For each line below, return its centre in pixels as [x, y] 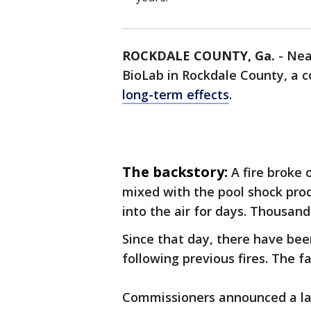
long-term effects [176, 94]
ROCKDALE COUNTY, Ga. [199, 56]
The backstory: [175, 172]
